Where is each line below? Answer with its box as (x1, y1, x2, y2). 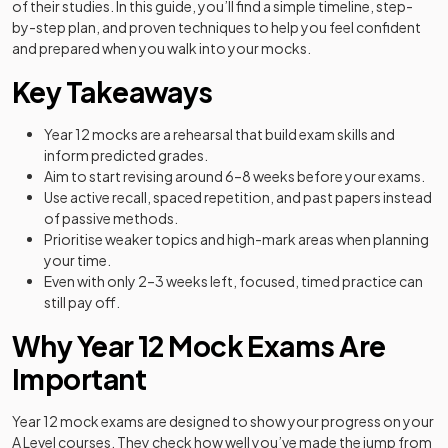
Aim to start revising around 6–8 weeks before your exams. (44, 167, 425, 185)
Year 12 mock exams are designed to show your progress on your (12, 412, 434, 430)
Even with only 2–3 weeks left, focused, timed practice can (44, 272, 423, 290)
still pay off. (44, 293, 120, 311)
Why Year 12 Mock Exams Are (12, 328, 386, 363)
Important (12, 361, 146, 396)
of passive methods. (44, 209, 178, 227)
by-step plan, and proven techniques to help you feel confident (12, 18, 421, 36)
